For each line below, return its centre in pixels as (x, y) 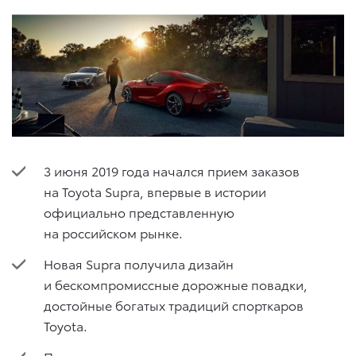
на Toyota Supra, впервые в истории (155, 191)
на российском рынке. (113, 232)
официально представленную (139, 211)
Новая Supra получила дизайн (139, 263)
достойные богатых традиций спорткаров (174, 304)
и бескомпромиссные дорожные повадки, (176, 284)
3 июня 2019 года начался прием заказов (172, 170)
